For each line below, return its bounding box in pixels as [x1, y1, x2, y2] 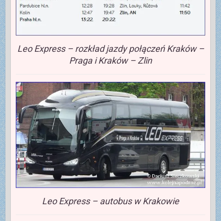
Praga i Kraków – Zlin [69, 55, 152, 66]
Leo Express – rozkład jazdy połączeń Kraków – [17, 43, 204, 54]
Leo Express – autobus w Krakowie [42, 195, 179, 206]
